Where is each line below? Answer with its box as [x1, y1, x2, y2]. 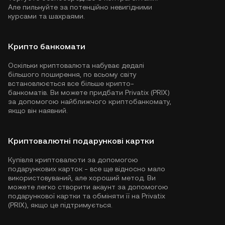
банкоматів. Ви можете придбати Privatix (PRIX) [8, 88, 170, 96]
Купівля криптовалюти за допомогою [8, 156, 138, 164]
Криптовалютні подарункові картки [8, 136, 154, 146]
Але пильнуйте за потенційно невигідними [8, 3, 152, 11]
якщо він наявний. [8, 106, 68, 115]
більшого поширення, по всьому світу [8, 70, 137, 78]
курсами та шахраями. [8, 12, 85, 20]
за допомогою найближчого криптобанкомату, [8, 97, 171, 105]
